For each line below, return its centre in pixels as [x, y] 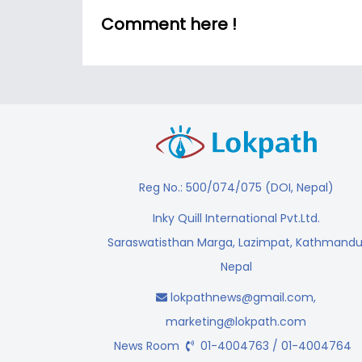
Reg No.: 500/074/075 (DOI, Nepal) [236, 187]
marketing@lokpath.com [236, 321]
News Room [149, 345]
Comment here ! [169, 24]
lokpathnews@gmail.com [242, 297]
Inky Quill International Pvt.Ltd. [236, 218]
